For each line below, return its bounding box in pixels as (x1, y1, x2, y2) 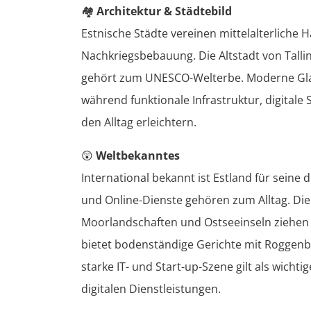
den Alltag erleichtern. (81, 114, 196, 130)
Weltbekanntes (96, 147, 180, 163)
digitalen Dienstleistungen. (81, 280, 221, 296)
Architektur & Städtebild (96, 3, 232, 19)
